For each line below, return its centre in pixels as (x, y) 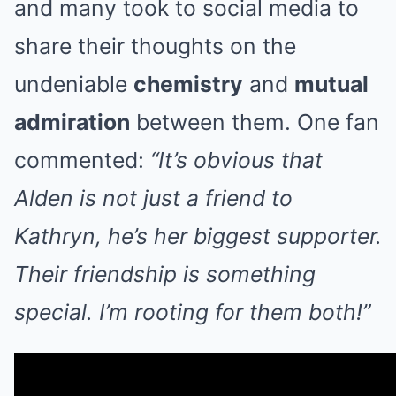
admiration (72, 122)
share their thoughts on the (155, 46)
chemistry (188, 84)
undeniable (74, 84)
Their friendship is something (165, 274)
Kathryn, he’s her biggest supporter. (198, 236)
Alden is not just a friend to (153, 198)
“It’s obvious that (236, 160)
